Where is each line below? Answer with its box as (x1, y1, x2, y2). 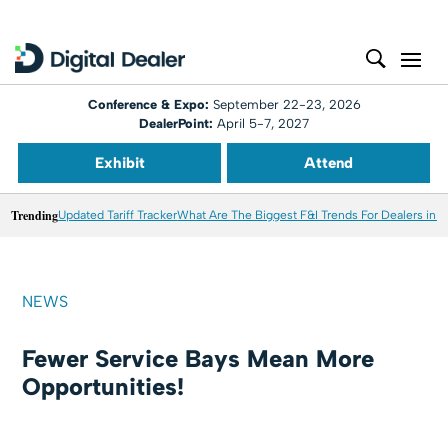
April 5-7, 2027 (213, 116, 309, 131)
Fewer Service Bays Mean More (22, 344, 375, 373)
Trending (11, 207, 59, 224)
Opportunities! (22, 372, 185, 401)
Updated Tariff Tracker (58, 208, 178, 222)
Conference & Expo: (87, 97, 213, 112)
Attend (304, 154, 353, 172)
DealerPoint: (139, 116, 213, 131)
